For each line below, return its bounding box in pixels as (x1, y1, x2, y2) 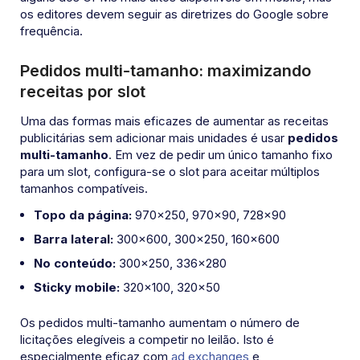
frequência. (20, 23, 83, 39)
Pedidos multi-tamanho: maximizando (20, 61, 311, 81)
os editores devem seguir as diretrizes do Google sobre (20, 6, 329, 22)
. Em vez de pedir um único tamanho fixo (108, 147, 333, 163)
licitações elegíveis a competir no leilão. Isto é (20, 332, 274, 348)
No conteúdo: (34, 256, 116, 272)
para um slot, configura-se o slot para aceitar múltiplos (20, 164, 320, 180)
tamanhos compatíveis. (20, 181, 148, 197)
